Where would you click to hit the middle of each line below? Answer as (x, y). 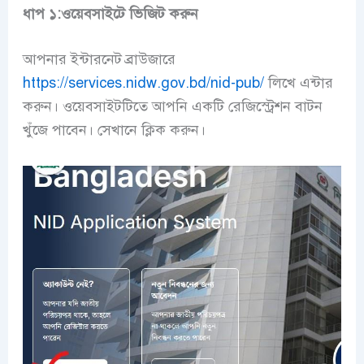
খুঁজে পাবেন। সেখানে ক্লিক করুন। (114, 130)
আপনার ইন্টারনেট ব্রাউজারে (99, 60)
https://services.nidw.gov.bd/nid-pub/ (143, 83)
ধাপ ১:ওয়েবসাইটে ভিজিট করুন (110, 14)
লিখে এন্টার (298, 83)
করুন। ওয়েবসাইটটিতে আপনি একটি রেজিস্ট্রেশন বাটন (172, 107)
